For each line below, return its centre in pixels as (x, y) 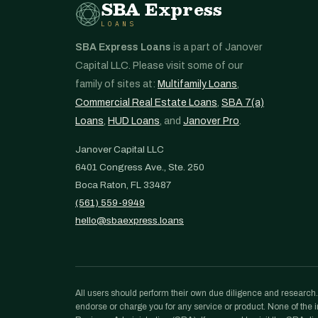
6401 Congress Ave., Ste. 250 (140, 167)
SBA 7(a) (243, 103)
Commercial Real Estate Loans (146, 103)
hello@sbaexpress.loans (130, 220)
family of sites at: (116, 84)
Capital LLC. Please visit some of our (159, 66)
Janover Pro (211, 121)
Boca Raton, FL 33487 (123, 185)
